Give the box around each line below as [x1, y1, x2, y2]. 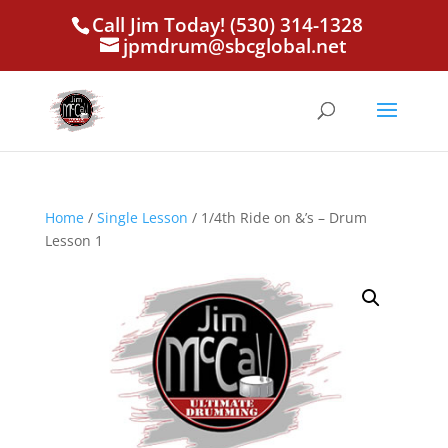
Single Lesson [96, 208, 188, 227]
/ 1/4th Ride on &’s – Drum [187, 208, 367, 227]
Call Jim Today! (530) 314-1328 [92, 12, 364, 39]
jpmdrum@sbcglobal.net [123, 33, 348, 60]
